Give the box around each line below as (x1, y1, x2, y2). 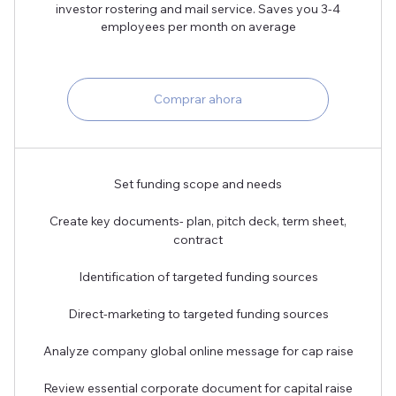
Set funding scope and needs (114, 176, 282, 193)
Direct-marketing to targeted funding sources (67, 306, 329, 323)
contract (173, 232, 223, 248)
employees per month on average (100, 19, 296, 35)
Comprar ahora (154, 91, 242, 108)
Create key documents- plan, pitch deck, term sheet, (49, 213, 346, 230)
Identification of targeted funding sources (78, 269, 318, 286)
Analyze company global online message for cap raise (42, 343, 354, 360)
